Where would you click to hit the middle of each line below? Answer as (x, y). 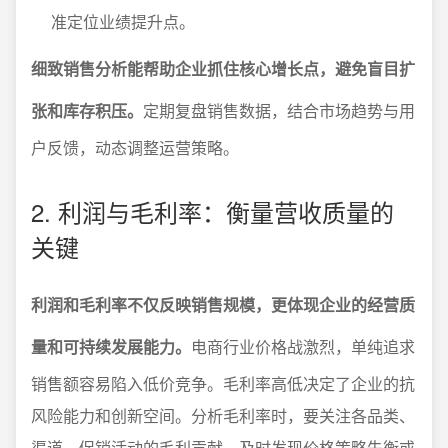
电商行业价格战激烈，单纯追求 (303, 346)
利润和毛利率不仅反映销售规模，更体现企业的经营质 (223, 304)
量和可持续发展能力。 (111, 346)
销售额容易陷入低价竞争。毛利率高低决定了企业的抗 (223, 383)
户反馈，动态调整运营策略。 (135, 147)
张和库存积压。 (87, 110)
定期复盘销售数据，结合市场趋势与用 (279, 110)
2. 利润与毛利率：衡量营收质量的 (212, 211)
